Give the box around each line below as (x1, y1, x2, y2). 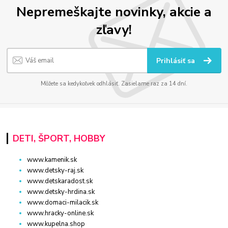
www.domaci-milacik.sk (27, 198, 99, 208)
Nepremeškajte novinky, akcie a (16, 3, 212, 21)
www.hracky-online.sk (27, 209, 94, 218)
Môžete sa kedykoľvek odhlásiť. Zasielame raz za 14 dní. (41, 80, 187, 88)
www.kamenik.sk (27, 155, 77, 165)
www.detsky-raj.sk (27, 166, 84, 176)
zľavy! (96, 20, 132, 39)
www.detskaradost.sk (27, 177, 93, 186)
